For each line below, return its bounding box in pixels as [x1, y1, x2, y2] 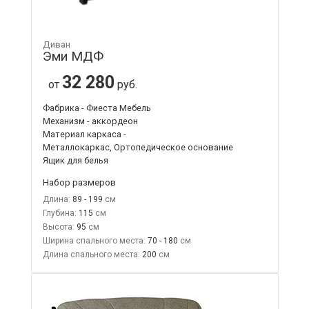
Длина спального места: [42, 249, 140, 259]
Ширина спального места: [42, 235, 146, 246]
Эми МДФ [42, 48, 103, 64]
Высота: [42, 221, 74, 232]
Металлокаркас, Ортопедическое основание [42, 141, 233, 152]
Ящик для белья [42, 154, 108, 166]
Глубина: [42, 208, 77, 218]
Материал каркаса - [42, 128, 126, 139]
